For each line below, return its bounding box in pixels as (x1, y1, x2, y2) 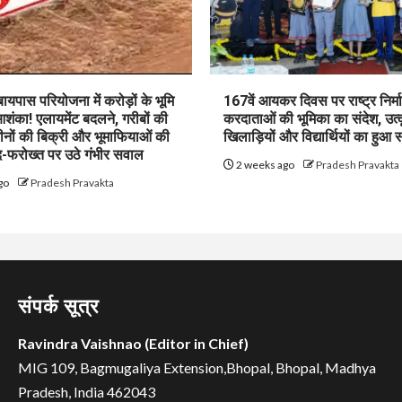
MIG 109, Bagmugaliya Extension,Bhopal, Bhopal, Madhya (18, 358, 376, 376)
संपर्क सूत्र (18, 294, 100, 318)
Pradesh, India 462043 (18, 382, 155, 400)
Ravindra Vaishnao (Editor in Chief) (18, 334, 249, 352)
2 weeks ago (234, 157, 296, 171)
